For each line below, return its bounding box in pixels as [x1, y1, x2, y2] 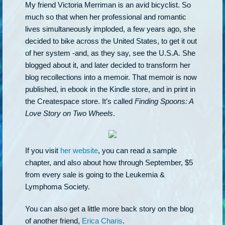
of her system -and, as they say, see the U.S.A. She [25, 49, 195, 57]
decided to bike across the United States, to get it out [25, 37, 197, 45]
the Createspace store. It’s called [25, 97, 135, 105]
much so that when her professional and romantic [25, 13, 186, 21]
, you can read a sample [98, 146, 177, 155]
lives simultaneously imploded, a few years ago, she [25, 25, 195, 33]
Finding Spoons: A [135, 97, 193, 105]
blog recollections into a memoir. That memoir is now [25, 73, 197, 81]
